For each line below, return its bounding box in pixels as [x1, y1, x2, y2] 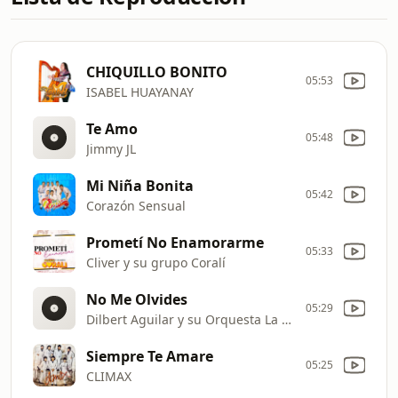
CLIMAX [86, 367, 131, 385]
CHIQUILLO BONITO [86, 61, 227, 82]
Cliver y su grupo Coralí [86, 253, 226, 271]
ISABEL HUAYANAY [86, 83, 194, 100]
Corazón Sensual [86, 196, 186, 214]
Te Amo [86, 118, 138, 139]
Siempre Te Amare [86, 346, 213, 366]
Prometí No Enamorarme [86, 232, 264, 252]
